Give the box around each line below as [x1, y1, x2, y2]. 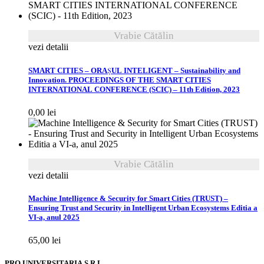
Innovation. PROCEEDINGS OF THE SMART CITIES [28, 75, 211, 85]
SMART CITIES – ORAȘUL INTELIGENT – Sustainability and [28, 65, 240, 75]
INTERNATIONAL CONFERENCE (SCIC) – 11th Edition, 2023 [28, 84, 240, 94]
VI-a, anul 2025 [28, 212, 80, 222]
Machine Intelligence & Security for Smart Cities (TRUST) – [28, 193, 228, 203]
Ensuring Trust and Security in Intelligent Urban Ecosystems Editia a [28, 203, 258, 213]
